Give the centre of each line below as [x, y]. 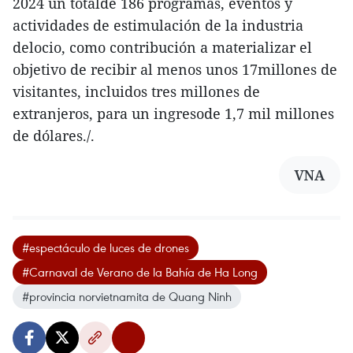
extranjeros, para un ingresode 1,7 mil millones [173, 113]
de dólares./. [54, 135]
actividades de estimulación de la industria [158, 25]
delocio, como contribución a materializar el [162, 47]
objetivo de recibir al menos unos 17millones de [175, 69]
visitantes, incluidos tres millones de [136, 91]
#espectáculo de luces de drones [106, 247]
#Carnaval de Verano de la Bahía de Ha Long [140, 271]
